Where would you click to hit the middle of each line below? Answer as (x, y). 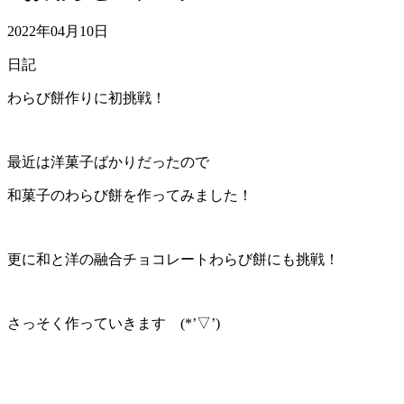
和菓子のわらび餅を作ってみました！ (130, 196)
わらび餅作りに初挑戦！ (87, 98)
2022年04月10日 (58, 32)
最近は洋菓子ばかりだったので (108, 162)
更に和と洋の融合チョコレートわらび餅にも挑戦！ (173, 260)
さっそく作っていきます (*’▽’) (114, 324)
